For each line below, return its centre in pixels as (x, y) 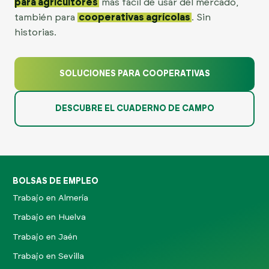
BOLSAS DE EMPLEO (56, 181)
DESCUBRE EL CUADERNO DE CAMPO (134, 108)
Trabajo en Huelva (49, 218)
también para (46, 17)
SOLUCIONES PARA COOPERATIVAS (134, 74)
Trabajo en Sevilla (48, 256)
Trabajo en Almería (50, 198)
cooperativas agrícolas (134, 17)
